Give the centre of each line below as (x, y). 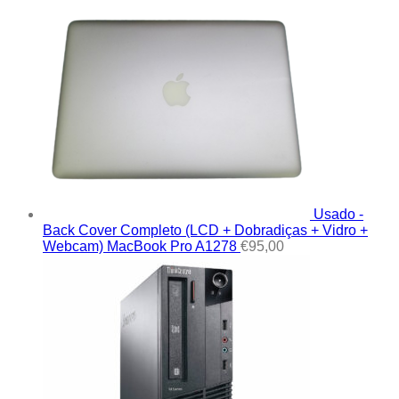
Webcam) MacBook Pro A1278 (140, 246)
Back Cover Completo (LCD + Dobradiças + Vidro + (205, 230)
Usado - (338, 214)
